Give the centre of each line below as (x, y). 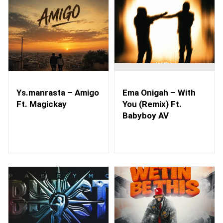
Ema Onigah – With (159, 92)
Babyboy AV (146, 115)
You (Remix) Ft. (152, 104)
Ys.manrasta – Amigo (58, 92)
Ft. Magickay (42, 104)
